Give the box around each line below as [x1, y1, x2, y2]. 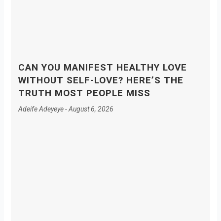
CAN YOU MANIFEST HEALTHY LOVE [18, 62, 187, 74]
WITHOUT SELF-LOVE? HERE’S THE [18, 74, 184, 86]
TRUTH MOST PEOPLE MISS [18, 87, 150, 99]
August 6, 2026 [67, 105, 113, 113]
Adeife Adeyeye [18, 105, 65, 113]
